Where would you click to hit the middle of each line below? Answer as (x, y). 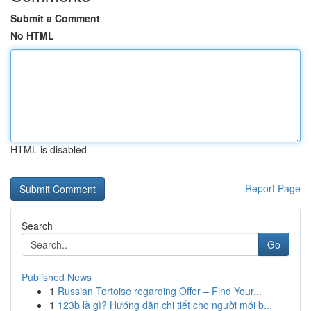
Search (37, 226)
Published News (57, 277)
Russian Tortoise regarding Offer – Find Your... (160, 291)
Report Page (273, 188)
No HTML (32, 35)
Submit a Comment (55, 18)
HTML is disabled (49, 149)
